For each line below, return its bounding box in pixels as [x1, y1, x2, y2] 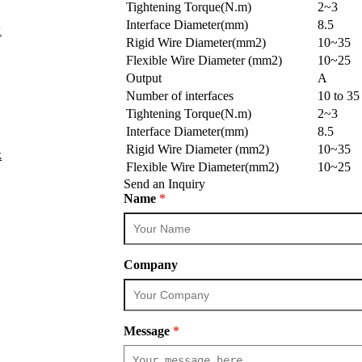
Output [126, 70, 162, 85]
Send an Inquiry [124, 176, 205, 191]
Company [124, 257, 178, 271]
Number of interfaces [126, 88, 234, 103]
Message [124, 323, 173, 338]
